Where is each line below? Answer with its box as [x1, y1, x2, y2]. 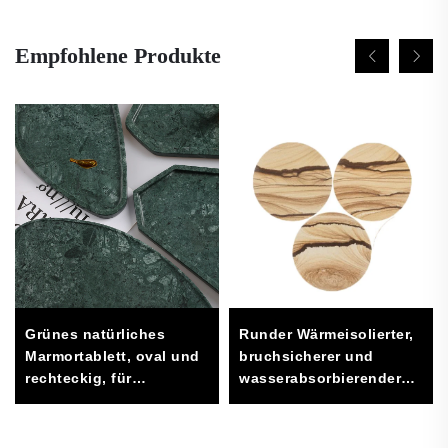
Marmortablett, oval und [25, 347, 200, 364]
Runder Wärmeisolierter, [239, 325, 414, 342]
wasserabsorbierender [239, 369, 401, 386]
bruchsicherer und [239, 347, 374, 364]
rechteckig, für [25, 369, 132, 386]
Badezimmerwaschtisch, [25, 391, 201, 408]
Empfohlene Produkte [15, 42, 221, 68]
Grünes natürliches [25, 325, 165, 342]
